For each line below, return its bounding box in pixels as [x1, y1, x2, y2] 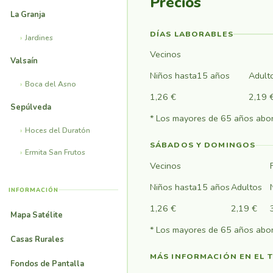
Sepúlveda [10, 101, 51, 113]
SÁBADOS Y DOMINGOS [150, 140, 256, 151]
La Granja [10, 9, 45, 20]
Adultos [231, 180, 262, 193]
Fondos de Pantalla [10, 258, 84, 269]
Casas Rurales [10, 233, 64, 245]
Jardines [25, 32, 53, 43]
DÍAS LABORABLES [150, 29, 233, 40]
